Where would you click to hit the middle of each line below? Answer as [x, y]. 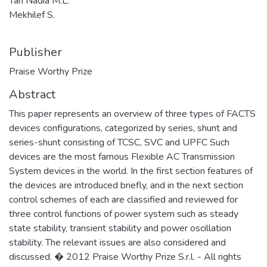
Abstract [32, 94]
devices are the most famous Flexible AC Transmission [122, 156]
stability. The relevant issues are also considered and [117, 242]
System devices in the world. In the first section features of [131, 171]
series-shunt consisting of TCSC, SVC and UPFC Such [119, 142]
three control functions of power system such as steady [124, 214]
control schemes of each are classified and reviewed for [123, 199]
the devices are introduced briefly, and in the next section [126, 185]
